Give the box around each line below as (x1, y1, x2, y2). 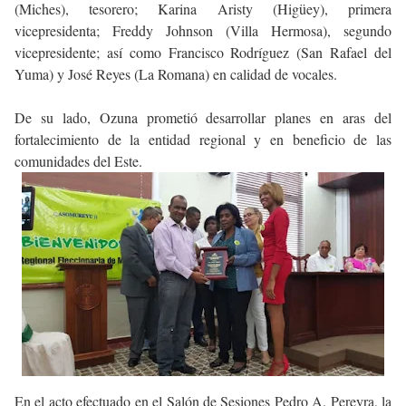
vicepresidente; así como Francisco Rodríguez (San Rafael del (14, 43, 391, 62)
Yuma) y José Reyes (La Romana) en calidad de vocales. (14, 64, 337, 83)
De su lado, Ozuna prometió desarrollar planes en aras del (14, 108, 391, 127)
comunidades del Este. (14, 151, 142, 170)
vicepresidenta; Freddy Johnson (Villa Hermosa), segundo (14, 21, 391, 40)
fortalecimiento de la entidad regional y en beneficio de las (14, 130, 391, 149)
